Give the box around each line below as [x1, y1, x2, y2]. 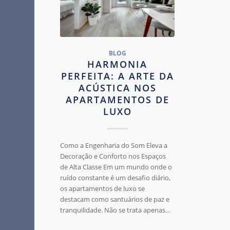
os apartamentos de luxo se [60, 184, 145, 194]
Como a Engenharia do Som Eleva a [60, 141, 168, 150]
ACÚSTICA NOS [78, 82, 157, 94]
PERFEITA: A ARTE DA [61, 70, 174, 83]
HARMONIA [87, 58, 148, 71]
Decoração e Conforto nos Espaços [60, 151, 166, 161]
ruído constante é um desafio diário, [60, 173, 171, 183]
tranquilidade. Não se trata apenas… [60, 205, 171, 215]
